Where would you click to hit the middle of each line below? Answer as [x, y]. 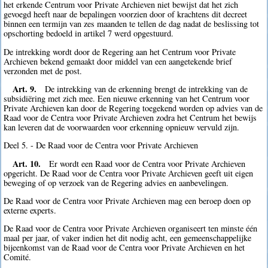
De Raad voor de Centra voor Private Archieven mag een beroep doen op [127, 201]
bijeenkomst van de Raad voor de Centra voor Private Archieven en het [124, 248]
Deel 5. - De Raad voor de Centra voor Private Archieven [101, 145]
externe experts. [30, 211]
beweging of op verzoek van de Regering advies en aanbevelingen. [116, 182]
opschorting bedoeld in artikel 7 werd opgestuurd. [89, 33]
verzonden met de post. [43, 71]
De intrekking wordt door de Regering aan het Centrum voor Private [120, 51]
